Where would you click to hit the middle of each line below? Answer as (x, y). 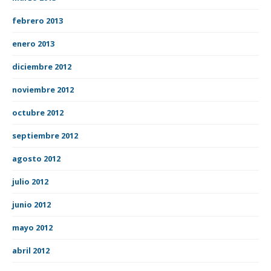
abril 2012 (31, 250)
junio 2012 (31, 204)
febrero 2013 (38, 20)
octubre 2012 (38, 112)
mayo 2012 (32, 227)
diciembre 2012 (42, 66)
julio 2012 (30, 181)
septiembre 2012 (45, 135)
